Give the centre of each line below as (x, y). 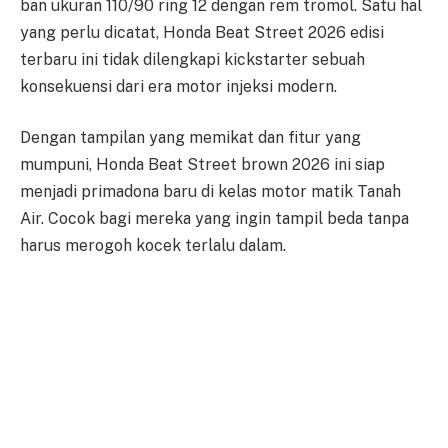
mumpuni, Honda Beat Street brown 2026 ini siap (202, 165)
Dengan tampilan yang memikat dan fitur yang (190, 138)
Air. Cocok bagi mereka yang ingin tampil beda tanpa (214, 219)
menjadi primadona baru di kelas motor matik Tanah (210, 192)
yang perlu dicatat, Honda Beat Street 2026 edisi (202, 32)
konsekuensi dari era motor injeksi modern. (178, 86)
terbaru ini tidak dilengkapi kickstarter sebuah (192, 59)
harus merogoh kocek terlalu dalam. (153, 246)
